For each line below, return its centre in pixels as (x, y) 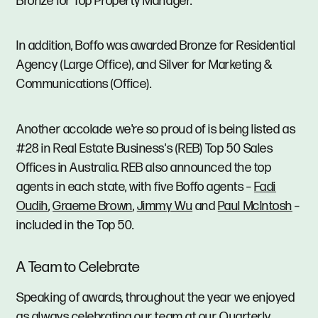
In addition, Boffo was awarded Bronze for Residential (156, 46)
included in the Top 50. (75, 225)
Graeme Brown (93, 206)
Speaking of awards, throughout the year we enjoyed (156, 298)
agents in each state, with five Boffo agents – (135, 187)
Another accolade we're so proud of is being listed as (156, 129)
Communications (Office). (84, 84)
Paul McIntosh (255, 206)
